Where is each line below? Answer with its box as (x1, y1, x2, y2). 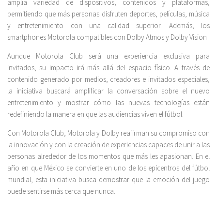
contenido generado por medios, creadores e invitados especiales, (7, 75, 210, 84)
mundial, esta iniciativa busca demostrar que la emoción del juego (7, 175, 210, 185)
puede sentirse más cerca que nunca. (7, 186, 115, 196)
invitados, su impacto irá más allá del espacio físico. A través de (7, 63, 210, 73)
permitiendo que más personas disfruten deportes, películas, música (7, 9, 210, 19)
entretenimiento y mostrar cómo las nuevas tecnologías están (7, 98, 210, 108)
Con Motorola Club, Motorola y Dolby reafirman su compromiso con (7, 128, 210, 138)
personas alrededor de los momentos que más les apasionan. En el (7, 152, 210, 161)
